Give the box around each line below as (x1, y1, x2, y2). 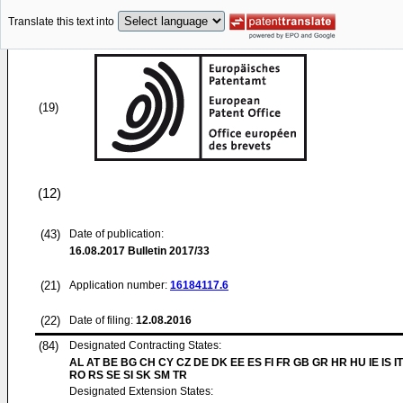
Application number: (69, 279, 170, 291)
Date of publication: (69, 228, 164, 240)
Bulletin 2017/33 (125, 245, 210, 257)
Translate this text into (8, 15, 114, 29)
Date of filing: (69, 314, 133, 327)
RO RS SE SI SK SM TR (69, 369, 187, 381)
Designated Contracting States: (69, 339, 221, 352)
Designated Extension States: (69, 385, 213, 398)
